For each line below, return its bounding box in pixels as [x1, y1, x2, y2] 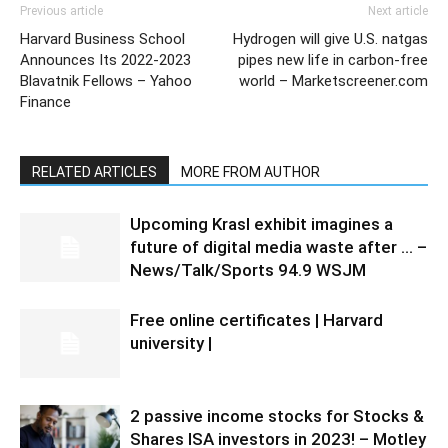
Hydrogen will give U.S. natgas [233, 30, 428, 48]
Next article [368, 4, 428, 18]
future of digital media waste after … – [130, 237, 427, 257]
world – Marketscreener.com [239, 72, 428, 90]
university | [130, 333, 212, 353]
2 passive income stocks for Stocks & [130, 406, 424, 426]
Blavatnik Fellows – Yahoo [20, 72, 192, 90]
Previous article [20, 4, 103, 18]
